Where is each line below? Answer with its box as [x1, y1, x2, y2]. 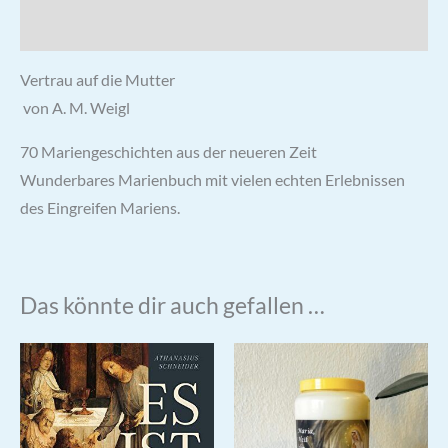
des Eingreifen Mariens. [20, 198, 180, 217]
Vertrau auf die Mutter [20, 71, 175, 90]
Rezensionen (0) [20, 19, 130, 38]
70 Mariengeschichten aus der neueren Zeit [20, 142, 317, 161]
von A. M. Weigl [23, 99, 130, 118]
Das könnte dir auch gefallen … [20, 290, 325, 319]
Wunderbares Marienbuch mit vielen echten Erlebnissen [20, 170, 405, 189]
